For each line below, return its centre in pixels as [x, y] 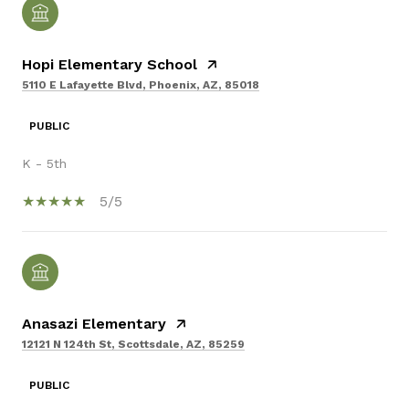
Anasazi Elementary [94, 323]
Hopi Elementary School [110, 64]
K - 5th [44, 163]
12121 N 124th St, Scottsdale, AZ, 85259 [133, 344]
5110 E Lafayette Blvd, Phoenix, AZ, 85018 [141, 84]
